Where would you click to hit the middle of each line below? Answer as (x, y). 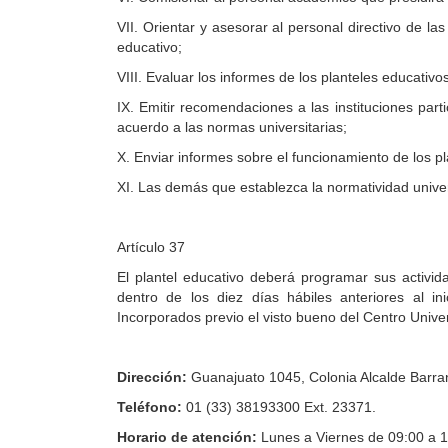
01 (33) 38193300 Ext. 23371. (279, 407)
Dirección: (154, 377)
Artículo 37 (151, 247)
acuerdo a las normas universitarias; (234, 127)
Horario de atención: (187, 437)
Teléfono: (149, 407)
